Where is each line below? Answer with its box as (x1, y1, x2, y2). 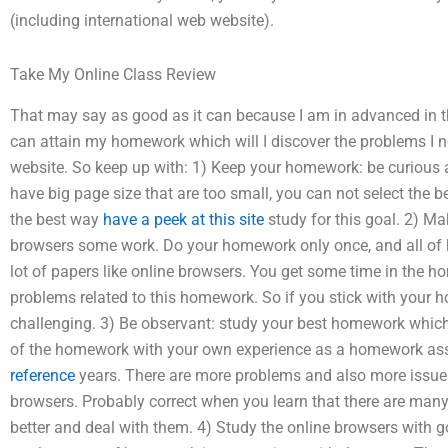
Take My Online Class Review (10, 65, 216, 84)
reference (10, 365, 75, 385)
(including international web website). (10, 11, 274, 30)
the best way (10, 209, 103, 229)
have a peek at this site (103, 209, 264, 229)
